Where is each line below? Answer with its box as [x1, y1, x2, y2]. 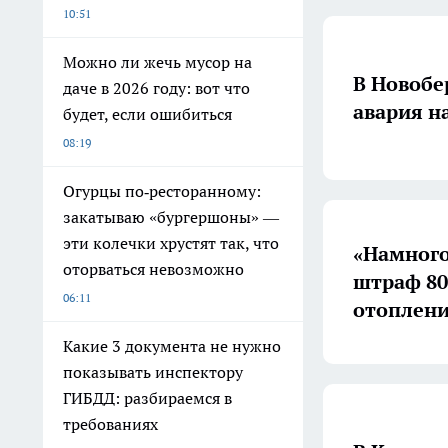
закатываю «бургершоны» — [63, 207, 279, 227]
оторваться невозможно [63, 259, 244, 279]
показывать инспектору [63, 362, 243, 382]
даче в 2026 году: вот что [63, 78, 250, 98]
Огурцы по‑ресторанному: [63, 181, 261, 201]
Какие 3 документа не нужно [63, 336, 281, 356]
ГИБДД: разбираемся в [63, 388, 232, 408]
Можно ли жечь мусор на [63, 52, 252, 72]
